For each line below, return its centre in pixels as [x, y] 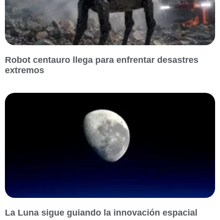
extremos [25, 70]
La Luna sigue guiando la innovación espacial [101, 213]
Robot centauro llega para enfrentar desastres [102, 60]
